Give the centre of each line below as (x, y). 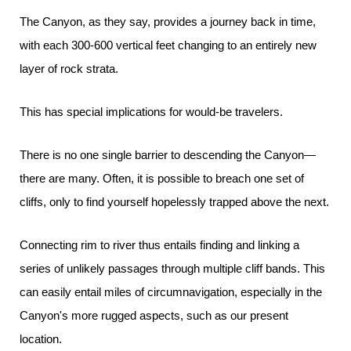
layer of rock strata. (69, 69)
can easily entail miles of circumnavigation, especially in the (171, 292)
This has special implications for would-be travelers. (151, 112)
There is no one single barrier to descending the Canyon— (168, 155)
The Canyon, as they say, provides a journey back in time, (168, 22)
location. (41, 339)
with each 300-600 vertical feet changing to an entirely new (168, 45)
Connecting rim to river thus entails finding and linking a (159, 245)
